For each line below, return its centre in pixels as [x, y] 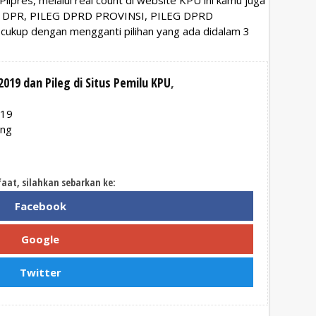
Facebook [40, 206]
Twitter [40, 272]
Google [41, 239]
